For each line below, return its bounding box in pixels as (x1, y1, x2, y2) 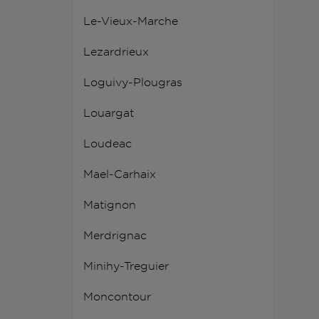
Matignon (83, 199, 136, 211)
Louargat (83, 107, 134, 120)
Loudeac (83, 137, 132, 150)
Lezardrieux (83, 46, 149, 58)
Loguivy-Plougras (83, 76, 182, 89)
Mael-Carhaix (83, 168, 156, 181)
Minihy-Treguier (83, 260, 169, 273)
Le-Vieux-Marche (83, 15, 178, 28)
